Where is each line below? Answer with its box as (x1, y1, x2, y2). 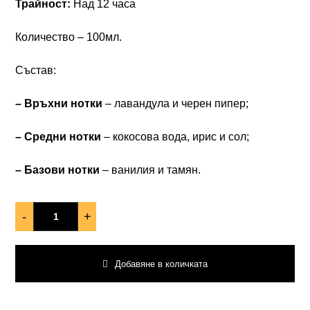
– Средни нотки (15, 131, 102, 143)
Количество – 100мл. (15, 31, 122, 43)
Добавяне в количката (115, 259, 208, 269)
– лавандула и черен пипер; (102, 98, 249, 109)
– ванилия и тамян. (100, 164, 201, 176)
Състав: (15, 64, 57, 76)
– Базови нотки (15, 164, 100, 176)
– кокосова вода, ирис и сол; (101, 131, 250, 143)
